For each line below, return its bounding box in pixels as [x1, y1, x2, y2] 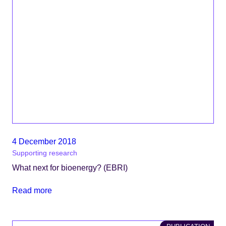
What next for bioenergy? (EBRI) [12, 163, 128, 173]
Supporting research [12, 149, 77, 157]
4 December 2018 [12, 137, 76, 146]
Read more [12, 185, 52, 195]
